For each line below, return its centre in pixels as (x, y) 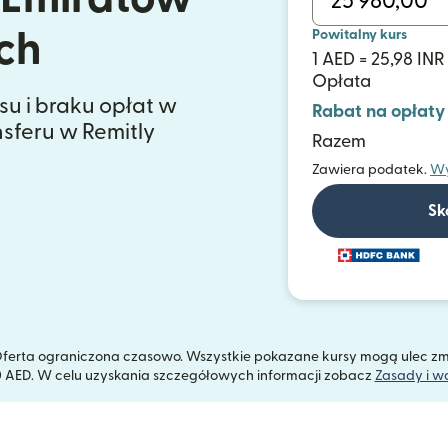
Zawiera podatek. (369, 170)
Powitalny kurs (359, 35)
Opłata (341, 81)
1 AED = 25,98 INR (378, 59)
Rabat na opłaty (378, 111)
